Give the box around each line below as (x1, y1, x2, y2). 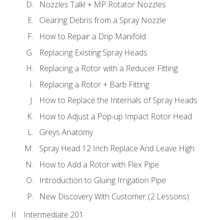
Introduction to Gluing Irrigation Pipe (39, 175, 166, 186)
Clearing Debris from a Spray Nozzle (39, 15, 166, 26)
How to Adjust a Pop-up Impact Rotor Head (39, 110, 192, 122)
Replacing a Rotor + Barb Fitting (39, 79, 149, 90)
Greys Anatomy (39, 127, 93, 138)
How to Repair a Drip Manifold (39, 31, 146, 42)
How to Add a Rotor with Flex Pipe (39, 159, 159, 170)
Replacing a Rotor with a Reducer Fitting (39, 63, 178, 74)
